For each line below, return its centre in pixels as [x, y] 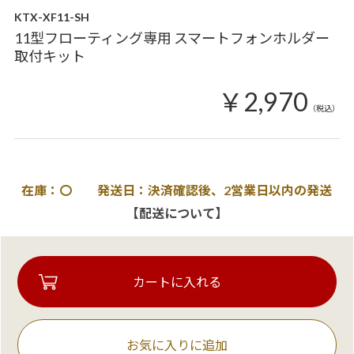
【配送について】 [177, 213]
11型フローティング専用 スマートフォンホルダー [171, 38]
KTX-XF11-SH [51, 17]
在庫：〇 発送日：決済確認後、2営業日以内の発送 [177, 190]
